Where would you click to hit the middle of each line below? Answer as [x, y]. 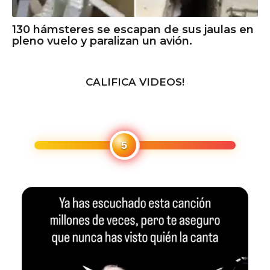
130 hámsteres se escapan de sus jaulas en [133, 29]
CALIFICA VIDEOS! [135, 82]
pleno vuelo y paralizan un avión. [102, 41]
